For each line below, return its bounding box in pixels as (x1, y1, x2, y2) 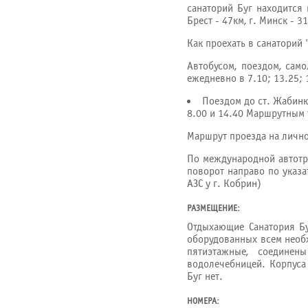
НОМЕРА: (187, 296, 219, 307)
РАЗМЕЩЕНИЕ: (187, 203, 240, 214)
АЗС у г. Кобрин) (187, 177, 261, 190)
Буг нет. (187, 270, 223, 283)
